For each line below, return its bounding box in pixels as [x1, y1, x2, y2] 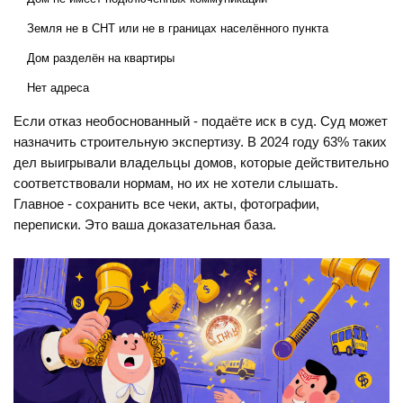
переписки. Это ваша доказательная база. [13, 218, 276, 233]
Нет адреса [27, 81, 89, 95]
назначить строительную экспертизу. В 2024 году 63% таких [13, 135, 387, 150]
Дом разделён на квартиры [27, 51, 175, 66]
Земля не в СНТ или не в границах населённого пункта [27, 22, 328, 36]
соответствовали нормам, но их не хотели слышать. [13, 176, 338, 192]
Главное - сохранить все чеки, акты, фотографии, [13, 197, 319, 212]
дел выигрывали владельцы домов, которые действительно [13, 156, 389, 171]
